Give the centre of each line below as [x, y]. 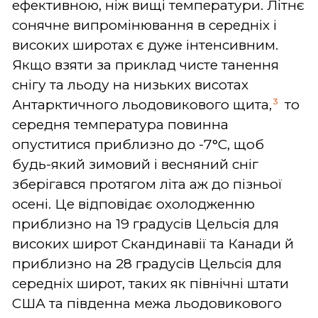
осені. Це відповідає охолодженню [133, 204]
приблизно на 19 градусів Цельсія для [146, 224]
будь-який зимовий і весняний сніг [135, 164]
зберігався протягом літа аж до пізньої [147, 184]
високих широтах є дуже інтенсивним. [145, 45]
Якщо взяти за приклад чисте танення [146, 65]
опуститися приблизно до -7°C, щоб [138, 144]
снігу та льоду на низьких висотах [130, 84]
